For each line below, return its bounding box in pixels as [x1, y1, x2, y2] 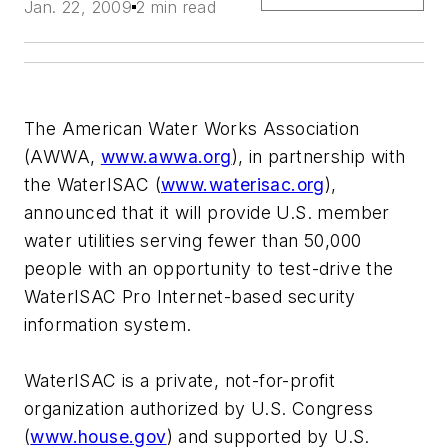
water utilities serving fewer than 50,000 [24, 230, 362, 252]
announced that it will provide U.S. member [24, 202, 390, 224]
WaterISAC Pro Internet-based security [24, 286, 356, 308]
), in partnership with [231, 146, 406, 168]
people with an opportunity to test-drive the [24, 258, 394, 280]
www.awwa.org [100, 146, 232, 168]
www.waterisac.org [161, 174, 325, 196]
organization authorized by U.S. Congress [24, 398, 373, 420]
